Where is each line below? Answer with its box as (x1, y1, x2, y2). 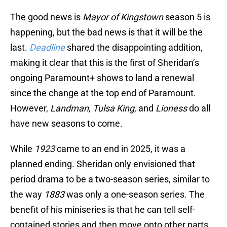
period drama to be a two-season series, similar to (10, 174, 210, 185)
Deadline (29, 42, 65, 53)
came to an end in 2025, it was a (55, 143, 185, 155)
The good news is (10, 12, 83, 23)
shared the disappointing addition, (65, 42, 203, 53)
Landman (50, 103, 89, 114)
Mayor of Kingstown (83, 12, 163, 23)
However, (10, 103, 50, 114)
